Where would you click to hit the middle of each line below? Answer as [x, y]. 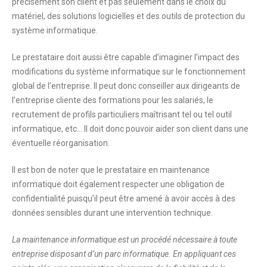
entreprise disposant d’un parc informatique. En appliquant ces [124, 254]
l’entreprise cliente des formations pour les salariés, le [113, 100]
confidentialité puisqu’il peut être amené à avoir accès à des [124, 199]
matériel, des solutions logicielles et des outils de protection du [128, 16]
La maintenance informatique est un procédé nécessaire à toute [125, 240]
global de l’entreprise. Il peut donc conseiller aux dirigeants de [126, 86]
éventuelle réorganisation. [61, 143]
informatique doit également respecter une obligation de [118, 184]
